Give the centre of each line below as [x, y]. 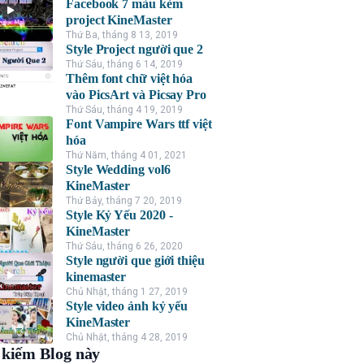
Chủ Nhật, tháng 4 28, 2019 [127, 337]
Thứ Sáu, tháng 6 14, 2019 [124, 64]
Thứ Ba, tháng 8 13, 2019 [122, 35]
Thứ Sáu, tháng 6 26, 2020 [124, 246]
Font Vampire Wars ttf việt [139, 124]
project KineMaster [119, 20]
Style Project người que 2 [134, 49]
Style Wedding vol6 [118, 169]
